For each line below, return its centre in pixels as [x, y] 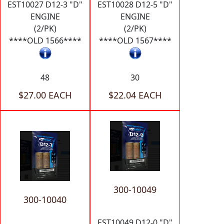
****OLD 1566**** [45, 40]
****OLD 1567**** [135, 40]
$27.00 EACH [45, 95]
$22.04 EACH [135, 95]
